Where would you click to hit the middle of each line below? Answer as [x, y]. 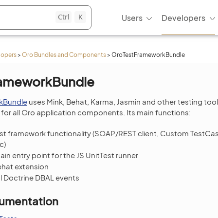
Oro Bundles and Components [64, 55]
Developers [183, 18]
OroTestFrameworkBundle [148, 55]
